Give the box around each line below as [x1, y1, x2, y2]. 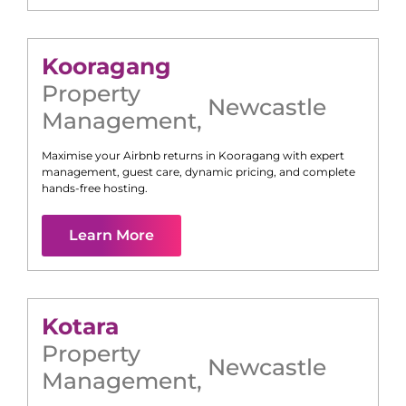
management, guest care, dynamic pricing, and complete [42, 165, 355, 179]
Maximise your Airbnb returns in [42, 149, 218, 163]
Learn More [69, 227, 154, 245]
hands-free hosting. [42, 181, 148, 196]
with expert [280, 149, 344, 163]
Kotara [42, 313, 119, 341]
